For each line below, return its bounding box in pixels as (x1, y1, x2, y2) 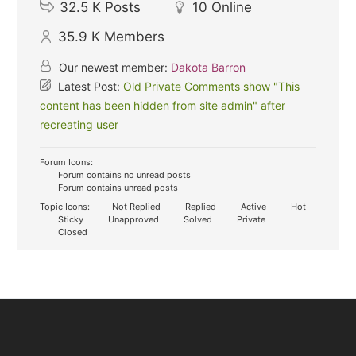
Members (104, 28, 165, 44)
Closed (56, 226, 88, 238)
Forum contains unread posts (56, 181, 179, 193)
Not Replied (110, 200, 161, 212)
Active (238, 200, 267, 212)
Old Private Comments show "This (123, 79, 300, 93)
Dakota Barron (171, 60, 246, 74)
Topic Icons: (40, 200, 91, 212)
